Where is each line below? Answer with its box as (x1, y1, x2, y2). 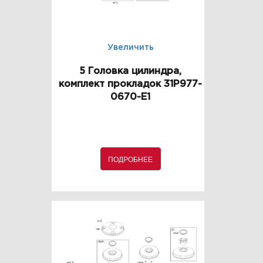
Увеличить (107, 44, 154, 52)
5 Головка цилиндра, (79, 67, 181, 76)
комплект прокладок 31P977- (59, 80, 202, 89)
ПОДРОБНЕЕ (108, 154, 153, 164)
